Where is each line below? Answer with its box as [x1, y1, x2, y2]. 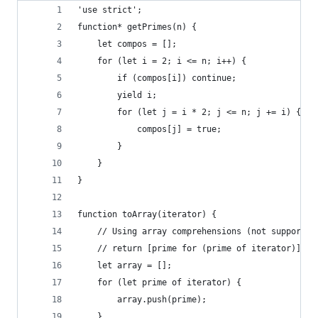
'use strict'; [77, 5, 142, 15]
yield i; [77, 90, 157, 100]
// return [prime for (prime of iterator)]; [77, 243, 306, 253]
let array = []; [77, 261, 172, 270]
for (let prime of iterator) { [77, 278, 241, 287]
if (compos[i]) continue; [77, 73, 236, 83]
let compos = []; [77, 39, 177, 49]
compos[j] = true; [77, 124, 221, 134]
